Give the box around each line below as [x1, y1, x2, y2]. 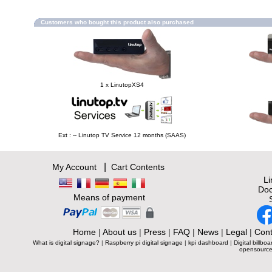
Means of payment [73, 192, 145, 202]
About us [102, 227, 137, 237]
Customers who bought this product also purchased [41, 19, 194, 25]
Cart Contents [110, 162, 165, 172]
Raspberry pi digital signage [105, 239, 183, 246]
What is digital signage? [33, 239, 100, 246]
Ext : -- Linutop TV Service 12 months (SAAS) [58, 132, 186, 138]
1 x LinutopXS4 [100, 81, 144, 88]
